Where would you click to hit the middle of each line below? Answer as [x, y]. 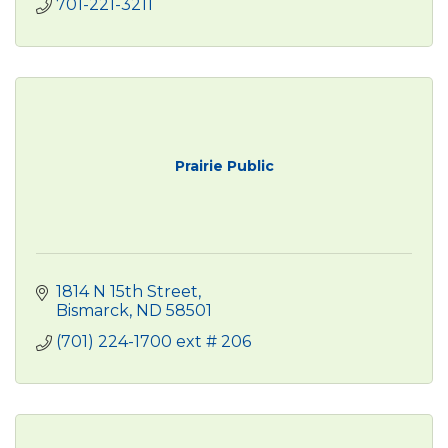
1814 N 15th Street [127, 292]
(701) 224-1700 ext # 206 [153, 342]
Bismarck [92, 311]
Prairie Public [224, 166]
